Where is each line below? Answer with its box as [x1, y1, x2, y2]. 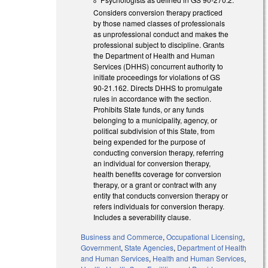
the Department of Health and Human [93, 50, 215, 61]
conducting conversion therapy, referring [93, 147, 224, 158]
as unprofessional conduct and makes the [93, 29, 229, 39]
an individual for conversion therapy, [93, 158, 211, 169]
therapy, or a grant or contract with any [93, 179, 217, 190]
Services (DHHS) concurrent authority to [93, 61, 224, 72]
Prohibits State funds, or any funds [93, 104, 205, 115]
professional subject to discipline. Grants [93, 39, 225, 50]
